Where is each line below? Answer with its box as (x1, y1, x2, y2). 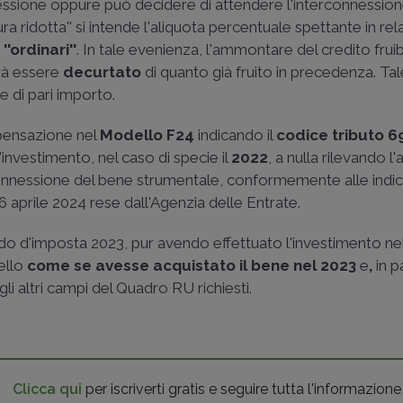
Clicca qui (13, 380, 83, 398)
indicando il (194, 126, 277, 144)
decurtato (63, 63, 142, 81)
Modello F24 (100, 126, 195, 144)
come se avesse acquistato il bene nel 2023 (27, 256, 357, 274)
